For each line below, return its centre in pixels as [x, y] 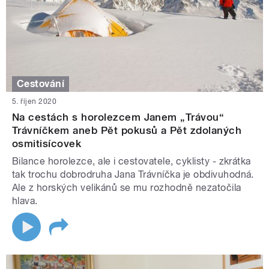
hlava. [25, 201]
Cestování [41, 84]
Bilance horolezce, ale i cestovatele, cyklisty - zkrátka [131, 162]
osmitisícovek [47, 144]
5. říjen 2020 [35, 102]
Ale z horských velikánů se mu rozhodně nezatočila [127, 188]
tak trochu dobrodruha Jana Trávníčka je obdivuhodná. [133, 175]
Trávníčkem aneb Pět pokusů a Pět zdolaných [127, 131]
